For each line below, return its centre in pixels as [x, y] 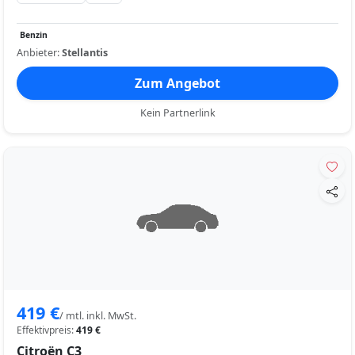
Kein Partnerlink [177, 113]
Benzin [34, 34]
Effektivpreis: [46, 330]
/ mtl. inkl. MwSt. [98, 315]
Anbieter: [39, 52]
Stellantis [85, 52]
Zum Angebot [177, 83]
